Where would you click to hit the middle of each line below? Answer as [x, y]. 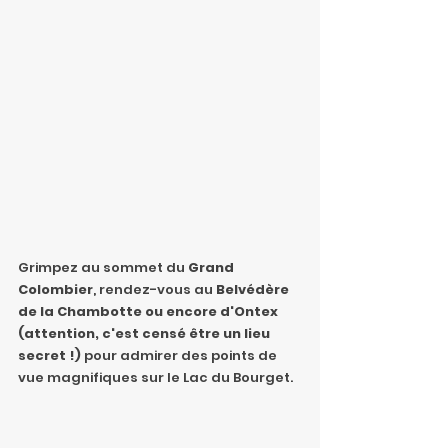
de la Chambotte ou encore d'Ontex [149, 312]
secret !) [49, 356]
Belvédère [252, 290]
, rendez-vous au [153, 290]
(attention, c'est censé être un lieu [145, 334]
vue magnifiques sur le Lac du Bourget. [155, 378]
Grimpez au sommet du [103, 268]
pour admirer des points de [180, 356]
